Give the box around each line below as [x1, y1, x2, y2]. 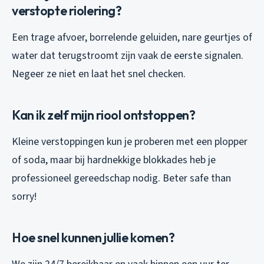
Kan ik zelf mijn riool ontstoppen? [12, 106, 196, 123]
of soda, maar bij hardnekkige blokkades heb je [12, 152, 216, 167]
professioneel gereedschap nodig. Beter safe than [12, 170, 231, 186]
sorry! [12, 189, 37, 204]
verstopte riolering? [12, 2, 122, 19]
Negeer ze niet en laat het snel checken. [12, 66, 186, 81]
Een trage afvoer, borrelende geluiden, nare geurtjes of [12, 29, 252, 45]
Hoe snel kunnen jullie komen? [12, 229, 175, 246]
